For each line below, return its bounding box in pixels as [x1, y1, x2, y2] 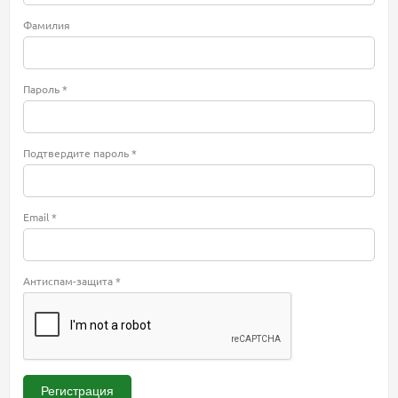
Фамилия [23, 18, 70, 33]
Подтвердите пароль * [23, 146, 137, 161]
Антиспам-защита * [23, 274, 121, 289]
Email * [23, 210, 57, 225]
